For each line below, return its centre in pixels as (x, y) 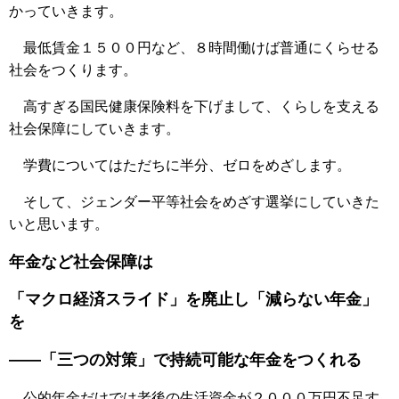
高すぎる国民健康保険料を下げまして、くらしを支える (194, 106)
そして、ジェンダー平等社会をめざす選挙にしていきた (194, 201)
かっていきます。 (66, 11)
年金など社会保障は (81, 261)
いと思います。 (59, 224)
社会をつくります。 (73, 69)
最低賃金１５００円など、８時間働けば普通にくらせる (194, 47)
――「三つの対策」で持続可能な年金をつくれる (185, 359)
